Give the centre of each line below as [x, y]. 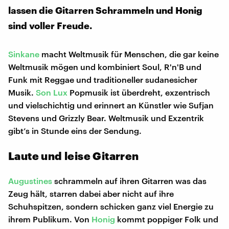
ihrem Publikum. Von [50, 219]
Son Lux [52, 93]
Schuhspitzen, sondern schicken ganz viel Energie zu [111, 207]
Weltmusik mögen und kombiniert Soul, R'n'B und [105, 67]
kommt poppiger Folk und [167, 219]
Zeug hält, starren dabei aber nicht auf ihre [91, 194]
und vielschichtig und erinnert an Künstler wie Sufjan [111, 105]
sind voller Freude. [50, 26]
